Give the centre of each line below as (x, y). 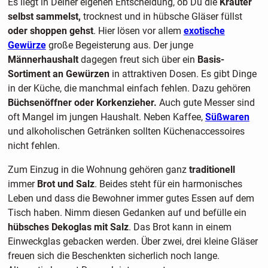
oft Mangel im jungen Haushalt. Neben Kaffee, (106, 117)
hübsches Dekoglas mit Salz (68, 227)
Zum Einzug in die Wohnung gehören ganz (98, 170)
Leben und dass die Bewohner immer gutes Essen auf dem (131, 199)
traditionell (212, 170)
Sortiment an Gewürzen (58, 74)
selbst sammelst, (44, 17)
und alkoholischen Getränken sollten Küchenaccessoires (126, 132)
